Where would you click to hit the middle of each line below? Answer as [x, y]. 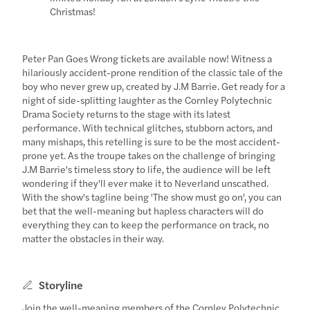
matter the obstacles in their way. [93, 238]
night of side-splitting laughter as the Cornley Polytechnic [147, 99]
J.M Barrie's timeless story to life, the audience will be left [147, 168]
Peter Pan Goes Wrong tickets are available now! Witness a [147, 58]
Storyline [61, 284]
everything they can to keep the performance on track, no [146, 224]
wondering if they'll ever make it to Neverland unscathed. [146, 182]
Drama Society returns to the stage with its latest [127, 113]
